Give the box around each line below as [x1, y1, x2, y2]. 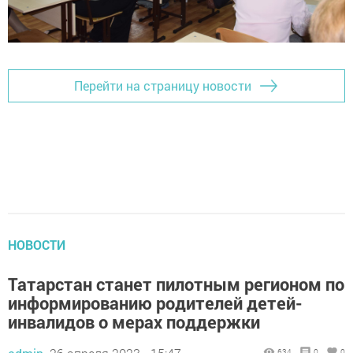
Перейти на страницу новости [74, 77, 251, 95]
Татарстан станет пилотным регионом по [8, 272, 344, 295]
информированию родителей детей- [8, 291, 303, 314]
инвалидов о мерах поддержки [8, 310, 260, 333]
